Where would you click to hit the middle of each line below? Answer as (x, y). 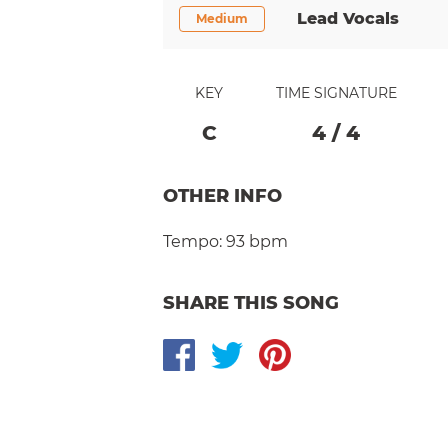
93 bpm (257, 241)
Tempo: (192, 241)
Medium (222, 18)
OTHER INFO (222, 195)
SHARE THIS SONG (251, 302)
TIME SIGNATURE (336, 92)
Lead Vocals (348, 18)
